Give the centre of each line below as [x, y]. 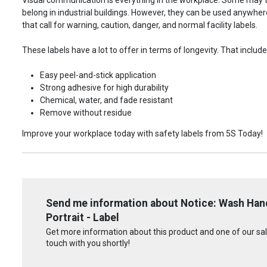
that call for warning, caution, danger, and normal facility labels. [140, 25]
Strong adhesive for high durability [104, 87]
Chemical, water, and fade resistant [106, 100]
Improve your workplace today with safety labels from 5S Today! [142, 133]
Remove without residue [86, 112]
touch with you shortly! [88, 243]
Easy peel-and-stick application [98, 75]
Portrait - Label [83, 217]
